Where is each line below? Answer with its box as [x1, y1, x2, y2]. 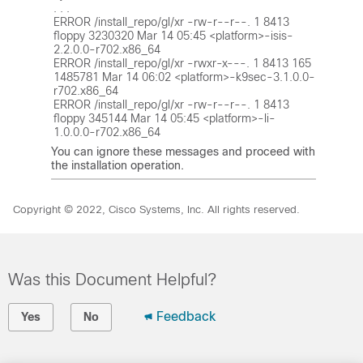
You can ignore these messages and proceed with [51, 144, 315, 158]
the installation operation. [51, 158, 184, 172]
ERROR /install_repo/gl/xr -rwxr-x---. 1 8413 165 [53, 56, 311, 70]
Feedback [156, 310, 216, 323]
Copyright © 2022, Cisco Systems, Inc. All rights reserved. [13, 203, 300, 216]
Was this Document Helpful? [8, 271, 216, 288]
